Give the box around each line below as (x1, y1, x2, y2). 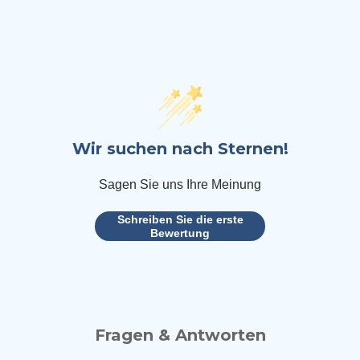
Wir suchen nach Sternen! (72, 139, 288, 158)
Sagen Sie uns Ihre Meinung (99, 178, 261, 191)
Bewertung (150, 226, 210, 239)
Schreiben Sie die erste (117, 212, 243, 226)
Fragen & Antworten (94, 325, 266, 345)
